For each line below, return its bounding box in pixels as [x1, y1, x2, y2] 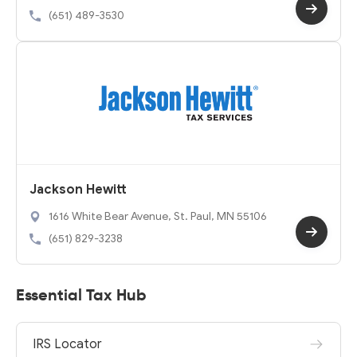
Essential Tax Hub [16, 284, 147, 305]
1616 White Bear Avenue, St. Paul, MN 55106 [49, 210, 267, 223]
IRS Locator [33, 336, 102, 352]
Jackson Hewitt [29, 182, 127, 198]
